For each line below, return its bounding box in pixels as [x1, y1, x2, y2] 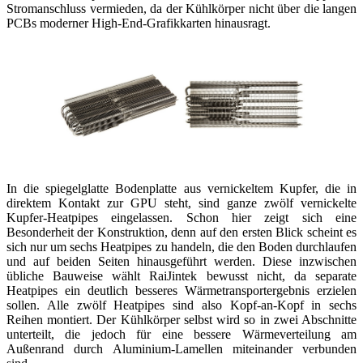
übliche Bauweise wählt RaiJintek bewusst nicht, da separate [6, 268, 357, 283]
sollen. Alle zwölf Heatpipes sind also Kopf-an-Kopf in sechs [6, 297, 357, 312]
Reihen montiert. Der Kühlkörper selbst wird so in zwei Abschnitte [6, 312, 357, 327]
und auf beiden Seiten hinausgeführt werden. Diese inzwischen [6, 254, 357, 268]
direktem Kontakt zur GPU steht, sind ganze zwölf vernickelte [6, 195, 357, 210]
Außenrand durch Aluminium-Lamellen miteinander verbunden [6, 341, 357, 356]
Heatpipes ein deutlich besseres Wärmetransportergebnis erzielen [6, 283, 357, 297]
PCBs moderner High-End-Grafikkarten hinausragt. [6, 15, 271, 30]
